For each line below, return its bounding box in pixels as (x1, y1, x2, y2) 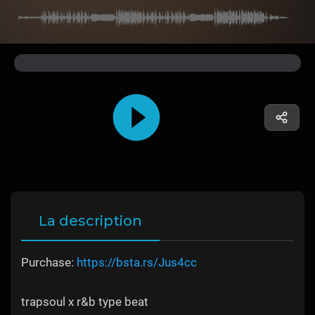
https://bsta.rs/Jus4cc (77, 255, 197, 270)
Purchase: (21, 255, 77, 270)
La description (39, 212, 142, 230)
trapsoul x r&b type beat (21, 295, 148, 309)
